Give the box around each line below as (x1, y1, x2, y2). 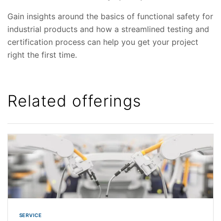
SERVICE (19, 212, 41, 219)
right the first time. (7, 50, 77, 60)
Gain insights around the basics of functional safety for (7, 11, 213, 22)
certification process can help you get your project (7, 37, 198, 47)
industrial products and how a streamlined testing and (7, 24, 209, 35)
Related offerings (7, 91, 141, 111)
